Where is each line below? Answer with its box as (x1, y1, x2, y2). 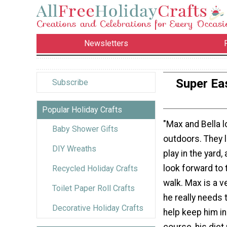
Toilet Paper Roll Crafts (52, 183, 135, 193)
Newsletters (84, 39, 129, 49)
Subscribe (52, 77, 88, 87)
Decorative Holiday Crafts (52, 203, 143, 213)
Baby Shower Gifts (52, 124, 118, 134)
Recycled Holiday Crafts (52, 163, 138, 173)
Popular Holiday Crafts (42, 104, 122, 115)
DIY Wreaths (52, 143, 96, 154)
